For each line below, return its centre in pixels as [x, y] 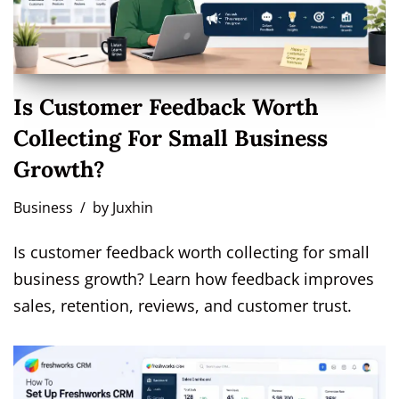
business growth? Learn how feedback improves [194, 278]
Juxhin [133, 207]
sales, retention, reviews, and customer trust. [183, 305]
